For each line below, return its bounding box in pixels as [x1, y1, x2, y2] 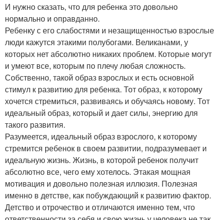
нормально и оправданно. [5, 12, 100, 24]
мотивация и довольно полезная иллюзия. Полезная [5, 177, 197, 189]
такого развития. [5, 118, 65, 130]
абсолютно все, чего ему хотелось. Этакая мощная [5, 165, 191, 177]
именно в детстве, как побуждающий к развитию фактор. [5, 189, 211, 201]
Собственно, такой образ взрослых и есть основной [5, 71, 194, 83]
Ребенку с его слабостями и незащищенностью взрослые [5, 24, 214, 36]
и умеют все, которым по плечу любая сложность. [5, 59, 186, 71]
